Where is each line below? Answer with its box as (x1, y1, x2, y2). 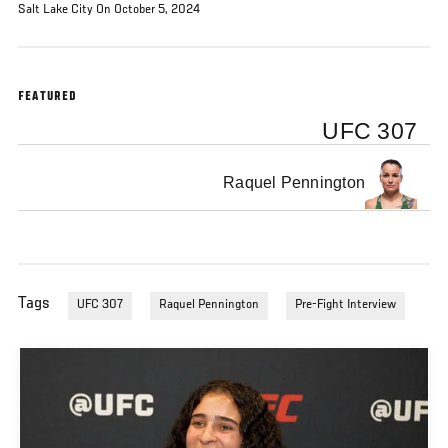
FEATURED (18, 90, 78, 105)
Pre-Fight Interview (295, 298, 396, 313)
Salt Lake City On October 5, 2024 (18, 3, 200, 17)
